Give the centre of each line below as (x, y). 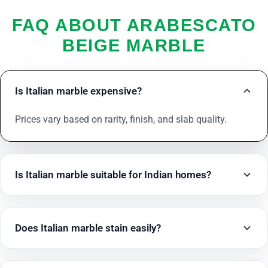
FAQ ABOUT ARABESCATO (134, 25)
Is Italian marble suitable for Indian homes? (113, 174)
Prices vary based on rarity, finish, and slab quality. (121, 120)
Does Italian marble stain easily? (88, 228)
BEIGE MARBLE (134, 46)
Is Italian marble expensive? (78, 91)
